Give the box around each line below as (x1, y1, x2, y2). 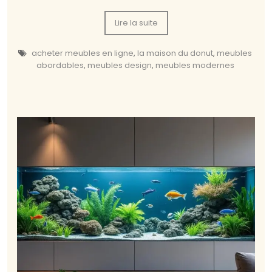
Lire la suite (114, 17, 158, 29)
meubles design (87, 59, 152, 71)
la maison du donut (137, 47, 213, 59)
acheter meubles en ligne (32, 47, 134, 59)
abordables (36, 59, 84, 71)
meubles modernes (155, 59, 234, 71)
